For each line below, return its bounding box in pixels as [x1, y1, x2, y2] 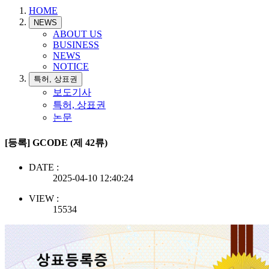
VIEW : [29, 193, 59, 204]
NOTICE [53, 61, 89, 71]
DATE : [29, 162, 59, 173]
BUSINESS [53, 39, 99, 50]
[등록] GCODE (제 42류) [5, 137, 107, 148]
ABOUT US [53, 28, 102, 39]
